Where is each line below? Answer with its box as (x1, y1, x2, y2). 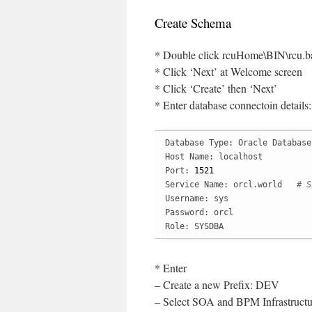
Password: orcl (165, 208, 233, 217)
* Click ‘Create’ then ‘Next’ (155, 81, 277, 95)
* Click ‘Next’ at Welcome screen (155, 64, 302, 79)
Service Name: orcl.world (165, 180, 297, 189)
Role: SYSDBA (165, 221, 224, 231)
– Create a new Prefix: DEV (155, 277, 279, 292)
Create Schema (155, 14, 231, 31)
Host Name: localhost (165, 152, 263, 162)
